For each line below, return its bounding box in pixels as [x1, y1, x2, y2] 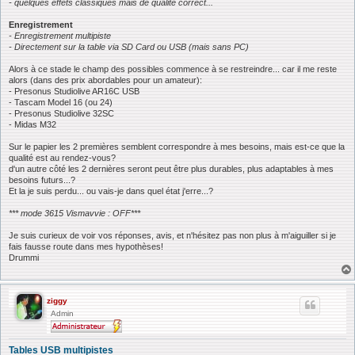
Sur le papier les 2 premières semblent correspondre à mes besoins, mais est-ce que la [9, 141, 345, 151]
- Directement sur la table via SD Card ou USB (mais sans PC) [9, 41, 249, 52]
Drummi [9, 252, 39, 262]
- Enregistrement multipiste [9, 30, 111, 40]
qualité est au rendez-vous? [9, 152, 116, 162]
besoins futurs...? [9, 174, 75, 185]
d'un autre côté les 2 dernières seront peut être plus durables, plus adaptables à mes [9, 163, 334, 174]
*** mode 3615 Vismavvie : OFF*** [9, 208, 140, 218]
